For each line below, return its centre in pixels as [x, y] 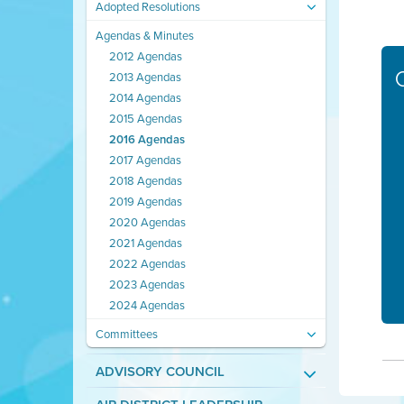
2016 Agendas [147, 139]
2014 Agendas [145, 97]
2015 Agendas [145, 118]
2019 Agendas [145, 201]
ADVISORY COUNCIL [160, 371]
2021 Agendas [145, 243]
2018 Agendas [145, 180]
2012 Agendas [145, 56]
